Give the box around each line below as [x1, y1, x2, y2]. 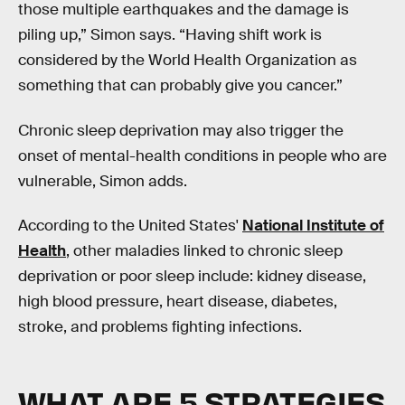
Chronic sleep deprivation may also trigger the [18, 120, 344, 140]
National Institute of [242, 216, 384, 236]
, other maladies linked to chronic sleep [66, 241, 343, 261]
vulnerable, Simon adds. [18, 171, 187, 191]
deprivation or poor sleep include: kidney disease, [18, 267, 366, 287]
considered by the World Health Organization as [18, 50, 357, 70]
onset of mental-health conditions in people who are [18, 146, 387, 165]
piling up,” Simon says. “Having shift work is [18, 24, 322, 44]
